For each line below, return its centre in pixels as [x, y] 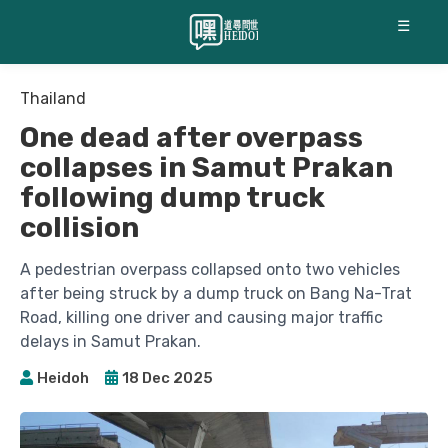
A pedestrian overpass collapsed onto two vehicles [210, 269]
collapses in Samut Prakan [206, 167]
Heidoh [63, 377]
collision [79, 227]
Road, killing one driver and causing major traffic [201, 317]
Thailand [53, 98]
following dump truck [172, 197]
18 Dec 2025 [167, 377]
